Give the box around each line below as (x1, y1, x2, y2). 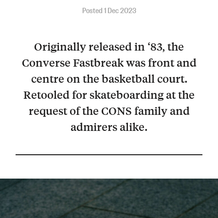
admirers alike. (71, 120, 147, 134)
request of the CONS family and (28, 104, 190, 118)
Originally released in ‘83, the (34, 39, 184, 54)
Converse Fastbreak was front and (21, 55, 197, 70)
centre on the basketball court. (31, 72, 187, 86)
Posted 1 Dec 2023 (82, 4, 136, 15)
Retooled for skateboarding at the (23, 88, 195, 102)
